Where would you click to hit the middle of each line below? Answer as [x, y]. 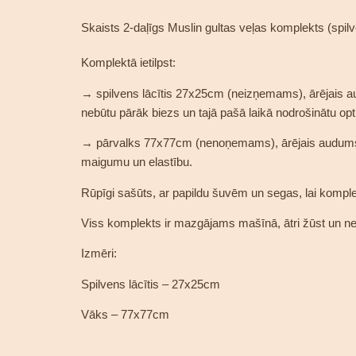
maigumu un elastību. [137, 163]
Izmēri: [99, 254]
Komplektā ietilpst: [128, 63]
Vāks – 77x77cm [125, 315]
